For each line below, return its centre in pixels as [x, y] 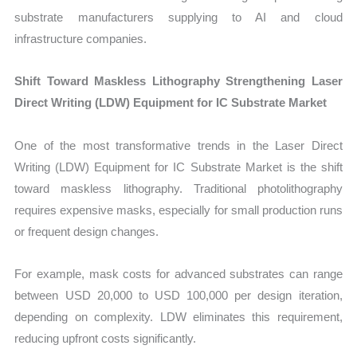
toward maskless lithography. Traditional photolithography [178, 188]
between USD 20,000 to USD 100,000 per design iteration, [178, 295]
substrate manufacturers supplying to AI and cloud [178, 18]
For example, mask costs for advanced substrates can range [178, 273]
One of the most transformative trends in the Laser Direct [178, 145]
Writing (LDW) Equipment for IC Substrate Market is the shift [178, 167]
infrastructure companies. [81, 39]
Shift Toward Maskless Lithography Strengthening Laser [178, 81]
